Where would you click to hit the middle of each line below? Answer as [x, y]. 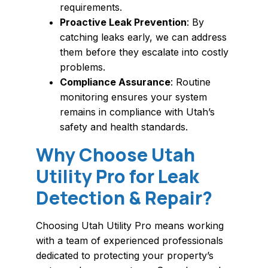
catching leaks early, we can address [143, 37]
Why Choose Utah [115, 155]
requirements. [91, 7]
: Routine [191, 82]
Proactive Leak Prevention [123, 22]
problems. [83, 67]
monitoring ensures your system [133, 97]
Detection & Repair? [124, 198]
